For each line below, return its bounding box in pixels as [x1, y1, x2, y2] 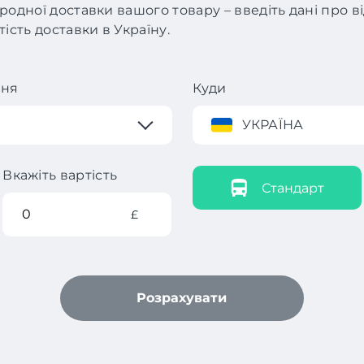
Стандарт [261, 180, 324, 196]
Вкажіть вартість [2, 167, 118, 183]
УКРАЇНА [241, 117, 304, 132]
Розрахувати [136, 290, 227, 305]
